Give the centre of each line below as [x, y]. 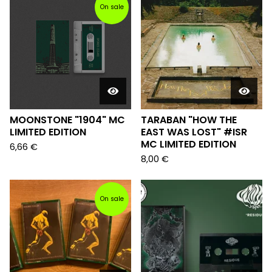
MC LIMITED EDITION [189, 144]
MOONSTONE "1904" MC [67, 120]
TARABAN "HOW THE [189, 120]
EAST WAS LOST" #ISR [194, 132]
